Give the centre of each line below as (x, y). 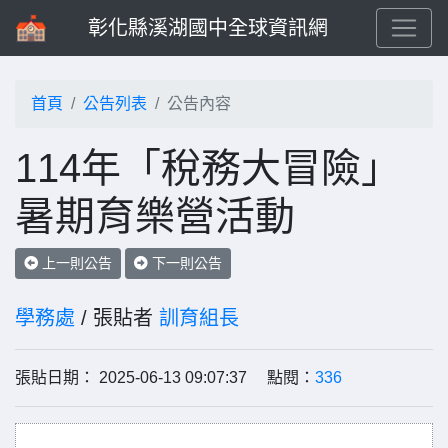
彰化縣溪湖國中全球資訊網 (208, 28)
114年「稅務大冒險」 (208, 168)
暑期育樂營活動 (155, 216)
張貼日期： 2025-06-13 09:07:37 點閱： (165, 377)
